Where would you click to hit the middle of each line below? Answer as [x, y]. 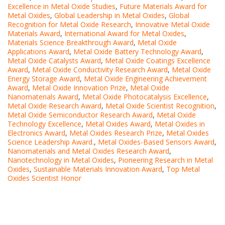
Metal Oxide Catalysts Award [54, 61]
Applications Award [38, 52]
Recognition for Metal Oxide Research [69, 25]
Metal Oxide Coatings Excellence [158, 61]
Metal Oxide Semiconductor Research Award [80, 115]
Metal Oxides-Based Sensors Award [156, 142]
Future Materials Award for [163, 7]
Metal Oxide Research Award [54, 106]
